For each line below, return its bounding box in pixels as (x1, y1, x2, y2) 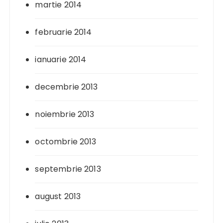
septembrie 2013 (35, 163, 101, 175)
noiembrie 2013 (35, 109, 95, 120)
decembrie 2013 (35, 81, 98, 93)
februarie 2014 (35, 26, 92, 38)
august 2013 (35, 191, 81, 203)
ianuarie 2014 (35, 54, 87, 66)
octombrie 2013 (35, 136, 97, 148)
